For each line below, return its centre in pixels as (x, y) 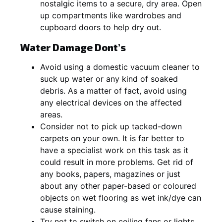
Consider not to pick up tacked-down (111, 126)
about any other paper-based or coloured (118, 186)
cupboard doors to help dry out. (101, 27)
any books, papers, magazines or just (110, 174)
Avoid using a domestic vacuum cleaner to (120, 67)
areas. (51, 114)
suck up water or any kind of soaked (109, 79)
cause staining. (68, 209)
